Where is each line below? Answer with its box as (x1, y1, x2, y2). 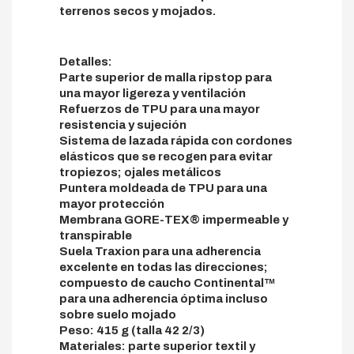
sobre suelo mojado (59, 307, 176, 321)
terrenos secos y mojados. (59, 4, 216, 17)
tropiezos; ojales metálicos (59, 165, 221, 179)
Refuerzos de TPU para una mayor (59, 102, 260, 115)
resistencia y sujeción (59, 118, 186, 131)
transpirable (59, 228, 132, 242)
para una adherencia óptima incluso (59, 292, 268, 305)
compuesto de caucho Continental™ (59, 276, 276, 289)
